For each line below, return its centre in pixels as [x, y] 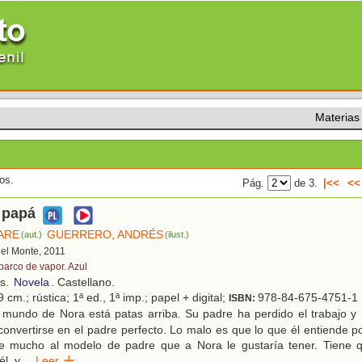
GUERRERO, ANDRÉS [105, 235]
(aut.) [32, 235]
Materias [337, 117]
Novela [32, 282]
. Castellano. [83, 282]
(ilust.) [177, 235]
